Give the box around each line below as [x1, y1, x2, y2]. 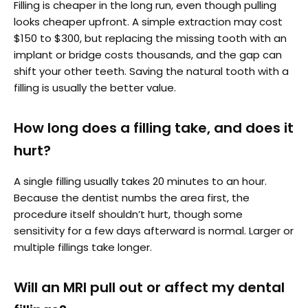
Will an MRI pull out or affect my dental [14, 277, 285, 297]
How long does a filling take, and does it [14, 118, 294, 137]
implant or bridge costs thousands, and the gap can [14, 47, 282, 62]
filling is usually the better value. [14, 80, 176, 95]
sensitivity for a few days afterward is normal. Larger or [14, 223, 294, 238]
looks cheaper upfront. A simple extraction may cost [14, 14, 283, 29]
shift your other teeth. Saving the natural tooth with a [14, 63, 289, 78]
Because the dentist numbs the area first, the [14, 190, 250, 205]
